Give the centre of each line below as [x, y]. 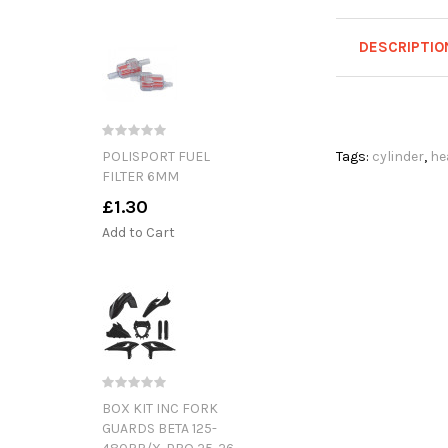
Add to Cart [138, 232]
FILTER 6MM [140, 176]
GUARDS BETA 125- [159, 428]
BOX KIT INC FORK [160, 408]
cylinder [398, 157]
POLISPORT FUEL [156, 156]
